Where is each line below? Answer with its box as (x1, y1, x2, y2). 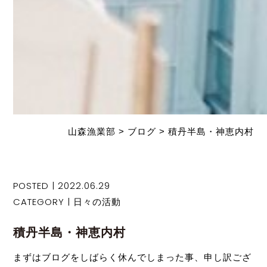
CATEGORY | (13, 195, 74, 209)
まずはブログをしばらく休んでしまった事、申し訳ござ (13, 252, 252, 263)
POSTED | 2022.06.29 (13, 179, 111, 193)
